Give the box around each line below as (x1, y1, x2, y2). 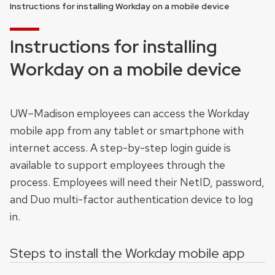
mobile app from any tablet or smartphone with (10, 123, 244, 138)
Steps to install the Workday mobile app (10, 244, 245, 263)
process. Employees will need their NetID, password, (10, 175, 265, 190)
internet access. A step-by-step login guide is (10, 141, 231, 155)
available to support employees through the (10, 158, 225, 172)
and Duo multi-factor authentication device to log (10, 192, 253, 207)
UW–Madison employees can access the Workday (10, 106, 249, 121)
